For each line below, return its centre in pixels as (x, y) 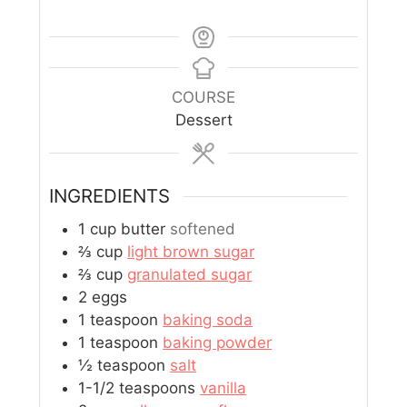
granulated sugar (190, 274)
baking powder (218, 342)
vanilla (223, 387)
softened (203, 228)
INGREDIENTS (110, 196)
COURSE (203, 97)
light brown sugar (191, 251)
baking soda (208, 319)
